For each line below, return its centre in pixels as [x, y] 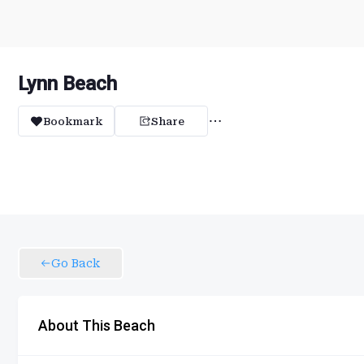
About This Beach [97, 325]
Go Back [76, 263]
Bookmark [73, 121]
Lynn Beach [67, 84]
